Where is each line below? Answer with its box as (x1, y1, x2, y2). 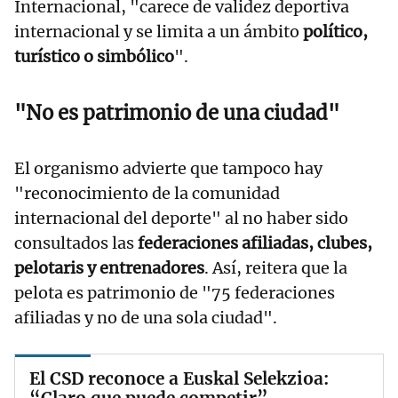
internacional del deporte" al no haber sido (14, 207, 348, 228)
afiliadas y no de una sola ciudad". (14, 306, 277, 328)
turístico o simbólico (14, 45, 174, 67)
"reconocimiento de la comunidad (14, 182, 280, 203)
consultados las (14, 232, 138, 253)
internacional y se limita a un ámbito (14, 20, 303, 42)
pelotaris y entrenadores (14, 257, 204, 278)
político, (303, 20, 368, 42)
